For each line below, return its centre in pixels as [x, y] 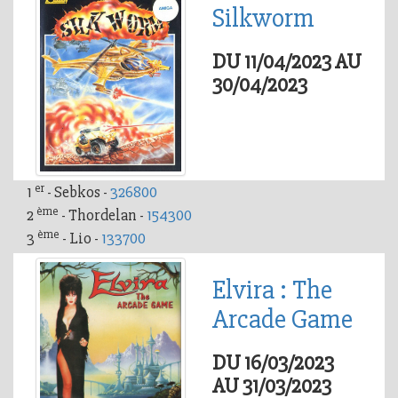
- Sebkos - [79, 192]
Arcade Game [283, 320]
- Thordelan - [103, 215]
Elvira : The [272, 291]
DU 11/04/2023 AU [287, 61]
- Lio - [80, 239]
